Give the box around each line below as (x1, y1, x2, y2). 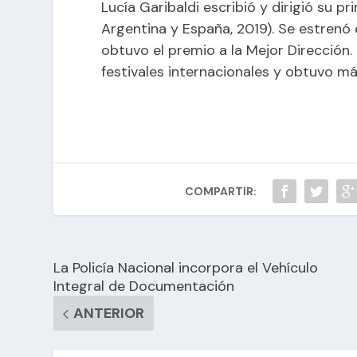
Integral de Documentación (53, 277, 235, 296)
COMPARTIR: (185, 184, 257, 199)
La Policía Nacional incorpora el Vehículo (53, 258, 319, 278)
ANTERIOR (73, 304, 145, 324)
